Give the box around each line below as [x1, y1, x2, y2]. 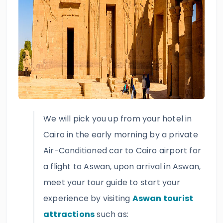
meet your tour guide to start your [43, 177, 180, 188]
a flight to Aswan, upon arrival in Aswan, [43, 161, 201, 172]
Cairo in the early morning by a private [43, 129, 198, 140]
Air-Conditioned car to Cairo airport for [43, 145, 202, 156]
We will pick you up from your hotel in [43, 113, 192, 124]
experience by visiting [43, 193, 132, 204]
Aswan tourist [132, 193, 194, 204]
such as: [95, 209, 129, 220]
